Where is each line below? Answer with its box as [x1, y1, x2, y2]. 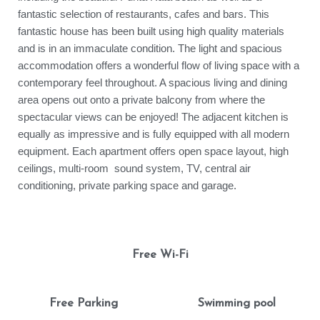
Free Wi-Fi [131, 249, 189, 261]
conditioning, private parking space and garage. [18, 179, 239, 191]
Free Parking [49, 297, 118, 309]
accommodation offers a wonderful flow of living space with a [18, 59, 299, 71]
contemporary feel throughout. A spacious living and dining [18, 76, 287, 89]
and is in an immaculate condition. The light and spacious [18, 41, 282, 54]
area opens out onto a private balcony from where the [18, 93, 265, 106]
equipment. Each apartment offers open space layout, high [18, 144, 289, 157]
